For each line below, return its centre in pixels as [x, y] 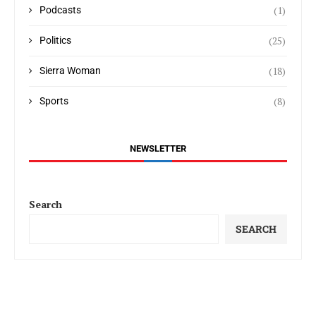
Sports [54, 101]
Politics [55, 40]
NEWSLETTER [158, 148]
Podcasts [60, 10]
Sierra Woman [70, 70]
